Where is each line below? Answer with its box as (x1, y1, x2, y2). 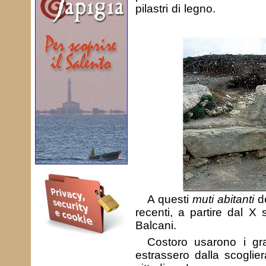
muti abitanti (192, 193, 254, 205)
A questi (147, 193, 192, 205)
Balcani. (135, 219, 176, 232)
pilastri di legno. (135, 2, 216, 15)
